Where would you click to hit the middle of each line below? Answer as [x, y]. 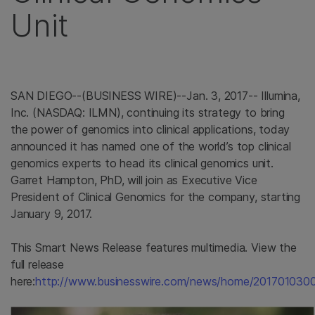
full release [37, 264]
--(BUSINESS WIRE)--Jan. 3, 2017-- [167, 96]
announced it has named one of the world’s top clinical [151, 146]
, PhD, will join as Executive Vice [175, 180]
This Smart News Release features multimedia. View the [154, 247]
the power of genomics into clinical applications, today [150, 129]
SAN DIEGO [41, 96]
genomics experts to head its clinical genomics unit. [142, 163]
